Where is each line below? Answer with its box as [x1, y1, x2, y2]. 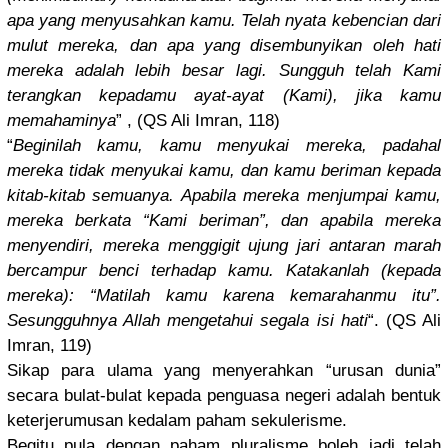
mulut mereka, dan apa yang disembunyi [7, 36, 336, 56]
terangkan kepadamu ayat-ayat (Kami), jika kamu [7, 86, 441, 106]
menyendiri [7, 236, 89, 256]
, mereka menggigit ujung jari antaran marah [89, 236, 441, 256]
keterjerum [7, 411, 87, 431]
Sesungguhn [7, 311, 99, 331]
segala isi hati [253, 311, 368, 331]
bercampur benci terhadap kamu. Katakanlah [7, 261, 369, 281]
